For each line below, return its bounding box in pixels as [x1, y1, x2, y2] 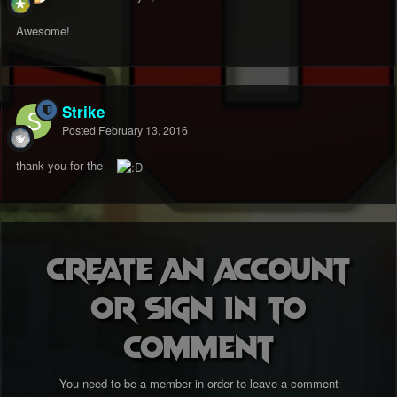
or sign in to [91, 286, 306, 326]
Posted [62, 122, 98, 139]
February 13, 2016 [98, 122, 188, 139]
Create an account [47, 247, 350, 287]
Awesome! [16, 22, 70, 40]
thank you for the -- [16, 157, 117, 175]
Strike [62, 101, 105, 123]
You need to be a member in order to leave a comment [58, 375, 339, 393]
